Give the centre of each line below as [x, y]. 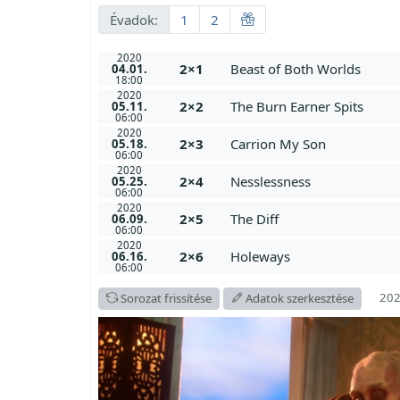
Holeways [260, 256]
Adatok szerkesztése [298, 298]
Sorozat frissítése [165, 298]
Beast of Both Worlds [295, 68]
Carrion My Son [278, 143]
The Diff [254, 218]
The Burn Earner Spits [296, 106]
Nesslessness [270, 181]
